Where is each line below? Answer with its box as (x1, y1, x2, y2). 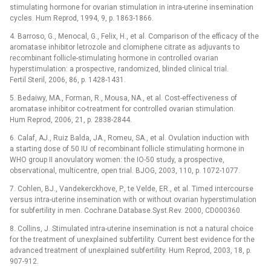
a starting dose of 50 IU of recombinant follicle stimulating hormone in (10, 144, 244, 153)
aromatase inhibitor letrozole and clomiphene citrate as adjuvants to (10, 42, 240, 51)
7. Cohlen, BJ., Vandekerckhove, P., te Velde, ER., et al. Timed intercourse (10, 184, 253, 193)
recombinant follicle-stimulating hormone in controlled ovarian (10, 53, 218, 62)
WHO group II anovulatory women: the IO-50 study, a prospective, (10, 155, 224, 164)
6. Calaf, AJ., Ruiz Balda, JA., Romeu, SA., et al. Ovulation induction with (10, 133, 249, 142)
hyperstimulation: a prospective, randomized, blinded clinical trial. (10, 64, 229, 73)
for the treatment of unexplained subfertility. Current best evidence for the (10, 235, 255, 244)
